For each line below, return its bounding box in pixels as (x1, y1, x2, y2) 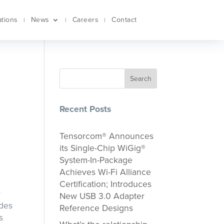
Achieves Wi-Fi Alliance (59, 167, 151, 177)
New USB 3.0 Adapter (59, 191, 145, 201)
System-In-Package (59, 155, 133, 165)
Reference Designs (59, 203, 133, 213)
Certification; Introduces (59, 179, 152, 189)
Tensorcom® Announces (59, 131, 154, 141)
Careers (72, 15, 99, 24)
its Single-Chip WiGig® (59, 143, 146, 153)
